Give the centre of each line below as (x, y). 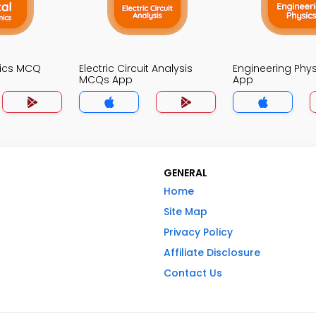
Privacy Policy (198, 232)
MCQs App (106, 79)
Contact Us (193, 273)
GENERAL (186, 172)
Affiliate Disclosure (212, 252)
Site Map (186, 211)
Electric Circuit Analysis (136, 68)
